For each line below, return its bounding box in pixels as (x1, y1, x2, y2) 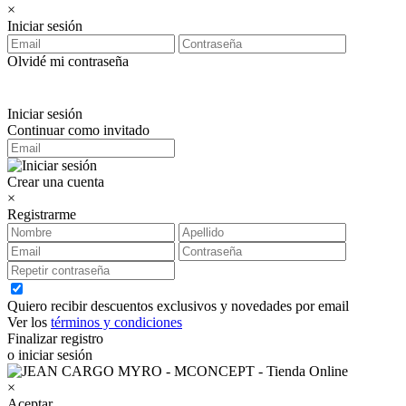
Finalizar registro (7, 330, 103, 346)
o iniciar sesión (7, 346, 92, 362)
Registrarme (7, 206, 76, 222)
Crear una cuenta (7, 173, 104, 189)
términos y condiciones (51, 314, 182, 330)
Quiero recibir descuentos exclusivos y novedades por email (7, 297, 349, 314)
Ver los (7, 314, 51, 330)
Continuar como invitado (7, 121, 150, 138)
